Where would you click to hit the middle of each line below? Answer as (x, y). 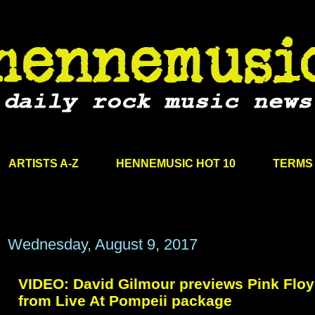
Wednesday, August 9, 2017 (103, 245)
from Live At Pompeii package (125, 301)
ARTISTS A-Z (43, 163)
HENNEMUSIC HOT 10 (175, 163)
